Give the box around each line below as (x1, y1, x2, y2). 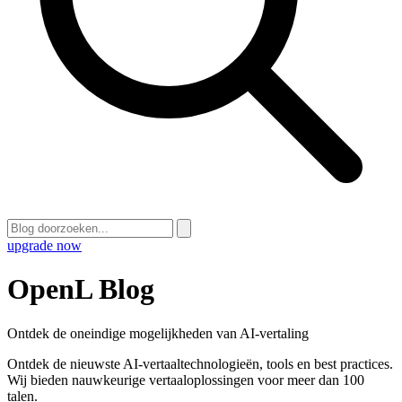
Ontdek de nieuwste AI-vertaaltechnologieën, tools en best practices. (7, 355, 393, 371)
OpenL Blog (7, 273, 154, 306)
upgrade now (7, 238, 82, 253)
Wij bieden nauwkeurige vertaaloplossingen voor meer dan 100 (7, 371, 364, 388)
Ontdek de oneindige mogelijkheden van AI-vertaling (7, 325, 309, 341)
